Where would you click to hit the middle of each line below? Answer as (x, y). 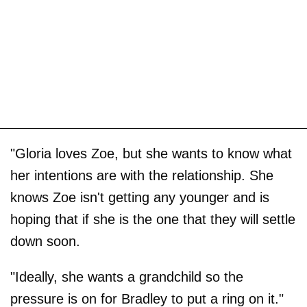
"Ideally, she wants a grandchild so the (127, 277)
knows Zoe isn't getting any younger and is (140, 197)
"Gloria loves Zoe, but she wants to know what (151, 153)
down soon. (45, 241)
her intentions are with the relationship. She (142, 175)
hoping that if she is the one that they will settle (153, 219)
